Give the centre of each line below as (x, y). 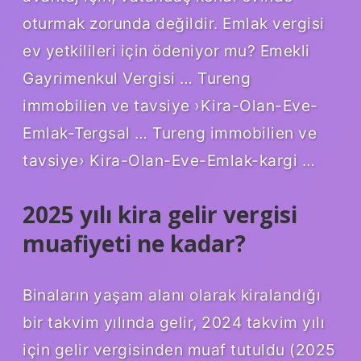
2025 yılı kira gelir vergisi (160, 215)
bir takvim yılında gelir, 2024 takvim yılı (174, 323)
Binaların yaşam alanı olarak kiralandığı (172, 295)
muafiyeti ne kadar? (134, 244)
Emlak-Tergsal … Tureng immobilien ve (170, 133)
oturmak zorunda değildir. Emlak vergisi (174, 24)
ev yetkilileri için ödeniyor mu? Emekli (166, 51)
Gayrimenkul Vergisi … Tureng (137, 79)
